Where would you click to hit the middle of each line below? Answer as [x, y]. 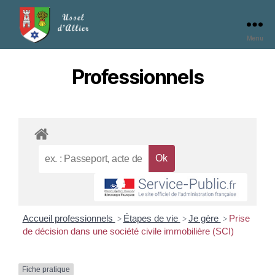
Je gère [204, 219]
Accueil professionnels [69, 219]
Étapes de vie [152, 219]
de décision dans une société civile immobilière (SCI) [128, 231]
